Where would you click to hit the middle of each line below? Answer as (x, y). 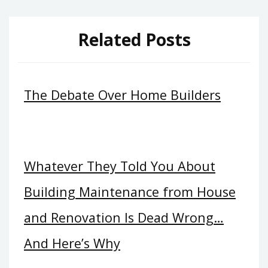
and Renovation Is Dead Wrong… (124, 218)
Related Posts (134, 40)
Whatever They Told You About (120, 166)
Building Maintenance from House (130, 192)
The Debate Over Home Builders (122, 95)
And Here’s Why (72, 243)
